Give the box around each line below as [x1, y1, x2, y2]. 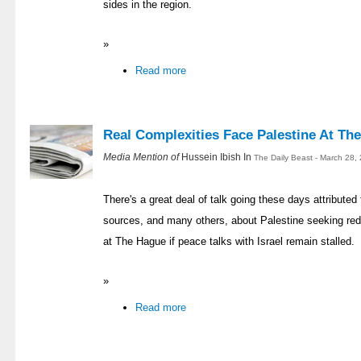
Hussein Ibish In [181, 151, 254, 162]
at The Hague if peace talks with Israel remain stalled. [103, 234, 355, 247]
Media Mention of [103, 151, 181, 162]
